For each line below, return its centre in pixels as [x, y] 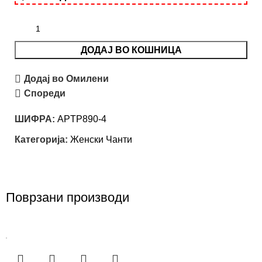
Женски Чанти [101, 140]
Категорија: [41, 140]
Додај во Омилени [67, 79]
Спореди [45, 94]
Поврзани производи [68, 198]
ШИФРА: [36, 119]
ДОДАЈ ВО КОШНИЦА [131, 50]
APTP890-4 [82, 119]
